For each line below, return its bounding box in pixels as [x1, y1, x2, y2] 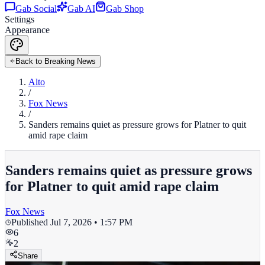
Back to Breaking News [15, 57, 96, 66]
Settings [5, 14, 34, 24]
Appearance [5, 25, 50, 35]
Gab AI [67, 4, 95, 14]
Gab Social [15, 4, 57, 14]
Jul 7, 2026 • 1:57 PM [50, 216, 132, 227]
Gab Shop [106, 4, 144, 14]
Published [11, 216, 50, 227]
